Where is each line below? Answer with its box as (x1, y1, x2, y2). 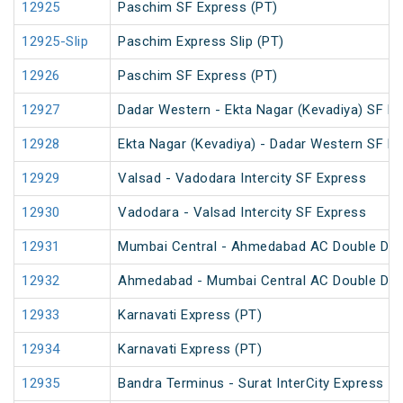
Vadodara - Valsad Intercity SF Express (118, 204, 366, 221)
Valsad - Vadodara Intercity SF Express (118, 170, 366, 187)
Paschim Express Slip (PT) (118, 33, 284, 50)
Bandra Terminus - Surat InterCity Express (118, 375, 384, 392)
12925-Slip (22, 33, 88, 50)
